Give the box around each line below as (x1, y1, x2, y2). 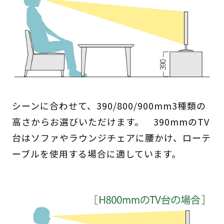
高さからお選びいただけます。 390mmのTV (11, 114, 209, 128)
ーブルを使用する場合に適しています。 (11, 146, 181, 160)
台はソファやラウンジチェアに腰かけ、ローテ (11, 130, 211, 144)
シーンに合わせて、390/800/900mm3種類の (11, 98, 206, 112)
